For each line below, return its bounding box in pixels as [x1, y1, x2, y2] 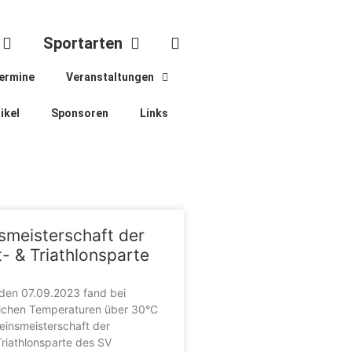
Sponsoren [51, 106, 108, 119]
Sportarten [42, 33, 123, 53]
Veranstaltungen [66, 70, 154, 83]
